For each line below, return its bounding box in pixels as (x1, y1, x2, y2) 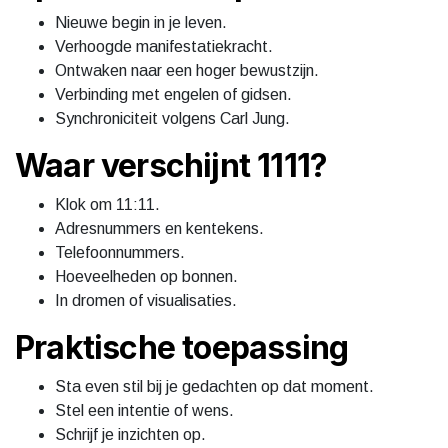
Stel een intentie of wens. (55, 401, 234, 419)
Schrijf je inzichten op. (55, 425, 206, 443)
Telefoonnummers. (55, 243, 185, 261)
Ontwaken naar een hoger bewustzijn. (55, 61, 319, 79)
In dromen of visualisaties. (55, 291, 237, 309)
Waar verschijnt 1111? (15, 145, 328, 185)
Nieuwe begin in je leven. (55, 13, 227, 31)
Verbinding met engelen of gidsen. (55, 85, 292, 103)
